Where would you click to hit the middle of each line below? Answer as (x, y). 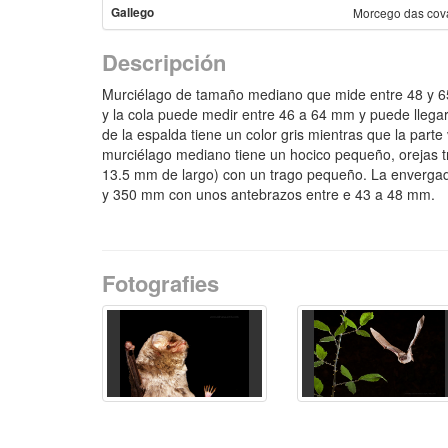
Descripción (164, 62)
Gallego (132, 12)
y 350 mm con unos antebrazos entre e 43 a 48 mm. (268, 194)
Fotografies (160, 283)
